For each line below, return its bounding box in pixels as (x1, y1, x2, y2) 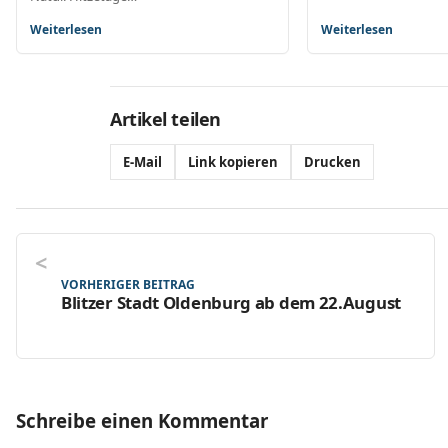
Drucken (304, 152, 361, 171)
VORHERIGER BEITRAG (61, 276, 195, 294)
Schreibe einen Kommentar (16, 407, 268, 433)
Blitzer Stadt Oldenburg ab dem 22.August (61, 291, 401, 315)
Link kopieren (188, 152, 278, 171)
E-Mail (123, 152, 162, 171)
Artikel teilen (110, 106, 221, 131)
